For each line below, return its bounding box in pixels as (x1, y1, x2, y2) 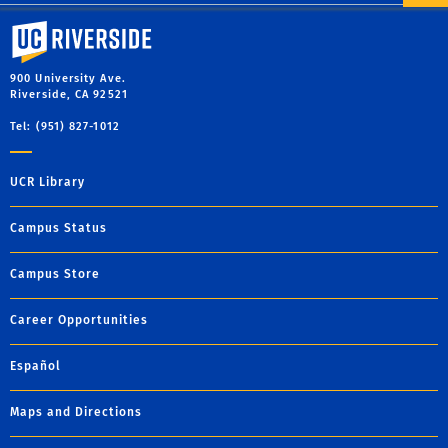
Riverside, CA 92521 (10, 88, 128, 101)
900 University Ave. (10, 72, 126, 85)
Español (10, 359, 61, 373)
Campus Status (10, 221, 107, 235)
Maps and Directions (10, 405, 142, 419)
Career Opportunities (10, 313, 148, 327)
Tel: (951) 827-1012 (10, 120, 120, 133)
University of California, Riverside (10, 21, 215, 34)
